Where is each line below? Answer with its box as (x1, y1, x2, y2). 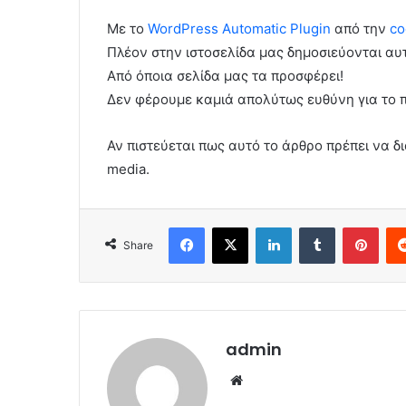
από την (331, 20, 390, 38)
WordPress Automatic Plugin (148, 20, 331, 38)
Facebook (204, 219, 259, 235)
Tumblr (334, 219, 372, 235)
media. (107, 160, 150, 179)
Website (246, 371, 298, 389)
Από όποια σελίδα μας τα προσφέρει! (107, 67, 343, 85)
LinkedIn (291, 219, 338, 235)
